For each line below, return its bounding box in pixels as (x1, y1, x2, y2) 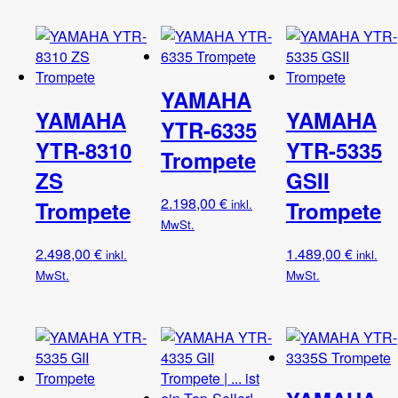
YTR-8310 (36, 134, 131, 165)
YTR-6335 (160, 114, 257, 145)
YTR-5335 (285, 134, 382, 165)
